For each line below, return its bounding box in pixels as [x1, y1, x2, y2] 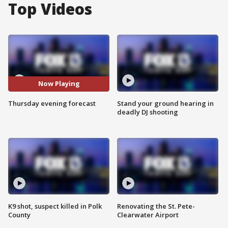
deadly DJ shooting [117, 107, 178, 117]
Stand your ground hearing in [117, 98, 214, 108]
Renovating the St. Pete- [117, 202, 195, 211]
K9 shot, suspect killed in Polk [8, 202, 102, 211]
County [8, 210, 31, 220]
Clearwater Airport [117, 210, 179, 220]
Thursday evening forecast [8, 98, 96, 108]
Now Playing [38, 79, 80, 89]
